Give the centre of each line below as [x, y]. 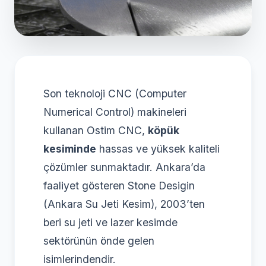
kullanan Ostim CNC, [96, 130]
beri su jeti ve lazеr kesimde [110, 222]
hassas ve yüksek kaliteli [158, 148]
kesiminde [70, 148]
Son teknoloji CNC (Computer [115, 93]
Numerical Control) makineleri [115, 112]
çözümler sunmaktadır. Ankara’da [124, 167]
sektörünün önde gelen [99, 240]
